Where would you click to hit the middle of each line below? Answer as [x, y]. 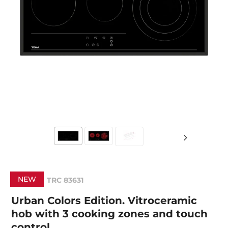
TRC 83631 [65, 180]
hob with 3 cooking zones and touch [110, 214]
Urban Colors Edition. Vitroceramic [104, 201]
